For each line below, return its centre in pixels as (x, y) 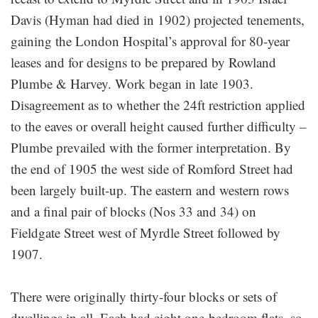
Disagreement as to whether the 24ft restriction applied (158, 104)
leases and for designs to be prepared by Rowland (143, 62)
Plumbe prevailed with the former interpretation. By (151, 147)
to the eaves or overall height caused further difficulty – (159, 126)
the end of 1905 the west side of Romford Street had (152, 168)
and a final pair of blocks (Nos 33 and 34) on (133, 211)
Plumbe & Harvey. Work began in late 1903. (132, 83)
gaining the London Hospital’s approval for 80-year (150, 40)
